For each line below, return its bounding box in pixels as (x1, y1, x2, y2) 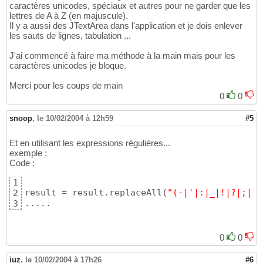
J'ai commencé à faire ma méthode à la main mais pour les (9, 50, 235, 61)
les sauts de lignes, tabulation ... (9, 31, 131, 41)
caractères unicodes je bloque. (9, 60, 126, 71)
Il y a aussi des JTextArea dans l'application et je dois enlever (9, 21, 242, 31)
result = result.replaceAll (25, 187, 162, 198)
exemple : (9, 148, 47, 159)
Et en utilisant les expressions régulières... (9, 138, 170, 149)
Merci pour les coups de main (9, 80, 123, 91)
